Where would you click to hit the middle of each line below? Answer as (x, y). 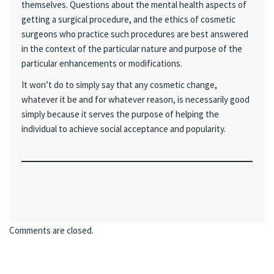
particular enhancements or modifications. (102, 63)
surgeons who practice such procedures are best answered (135, 34)
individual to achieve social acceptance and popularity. (124, 129)
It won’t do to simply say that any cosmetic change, (119, 85)
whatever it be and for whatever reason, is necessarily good (135, 99)
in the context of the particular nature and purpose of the (132, 48)
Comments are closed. (51, 230)
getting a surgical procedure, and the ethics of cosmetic (128, 19)
